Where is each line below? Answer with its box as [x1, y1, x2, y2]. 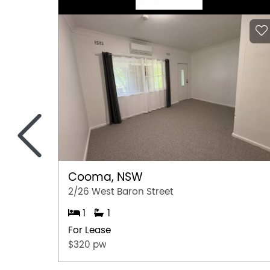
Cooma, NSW [68, 171, 143, 183]
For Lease [68, 225, 111, 235]
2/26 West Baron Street [68, 186, 174, 196]
